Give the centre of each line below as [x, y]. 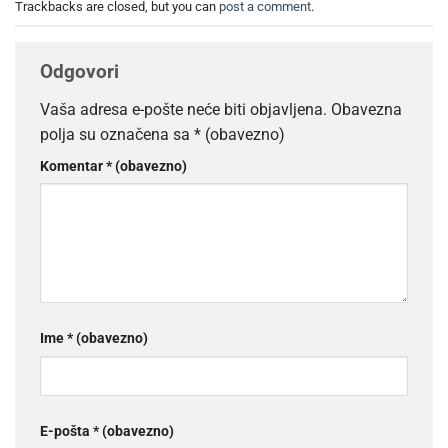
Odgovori [82, 71]
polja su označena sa [117, 134]
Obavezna [366, 109]
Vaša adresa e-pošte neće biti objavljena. [183, 109]
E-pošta [66, 432]
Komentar [73, 166]
